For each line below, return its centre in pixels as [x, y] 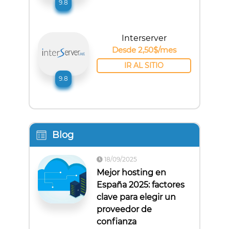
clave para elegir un [136, 197]
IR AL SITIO [144, 66]
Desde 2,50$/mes [144, 50]
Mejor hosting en [131, 173]
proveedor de [124, 210]
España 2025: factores [141, 185]
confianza [117, 222]
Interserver [144, 38]
